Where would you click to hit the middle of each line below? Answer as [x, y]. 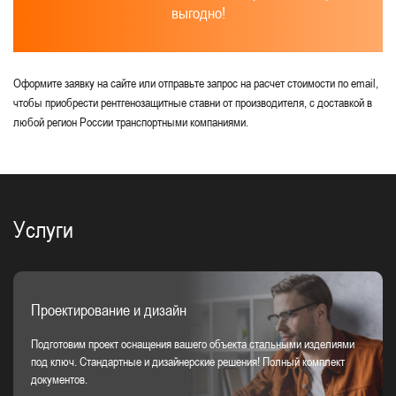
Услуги [43, 229]
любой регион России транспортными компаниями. [131, 122]
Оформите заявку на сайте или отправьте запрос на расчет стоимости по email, [196, 83]
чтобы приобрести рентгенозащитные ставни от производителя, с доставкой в [193, 102]
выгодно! [198, 12]
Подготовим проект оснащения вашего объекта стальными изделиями [193, 343]
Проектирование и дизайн [109, 309]
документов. [59, 379]
